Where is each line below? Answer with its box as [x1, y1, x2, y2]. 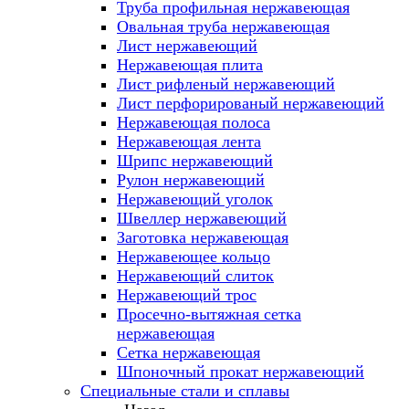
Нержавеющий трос [117, 286, 257, 304]
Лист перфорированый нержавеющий [117, 94, 384, 112]
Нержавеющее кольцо [117, 247, 270, 266]
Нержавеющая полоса [117, 113, 270, 131]
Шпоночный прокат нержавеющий [117, 362, 364, 381]
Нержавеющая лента [117, 132, 261, 151]
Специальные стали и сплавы [80, 382, 289, 400]
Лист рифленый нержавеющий [117, 75, 335, 93]
